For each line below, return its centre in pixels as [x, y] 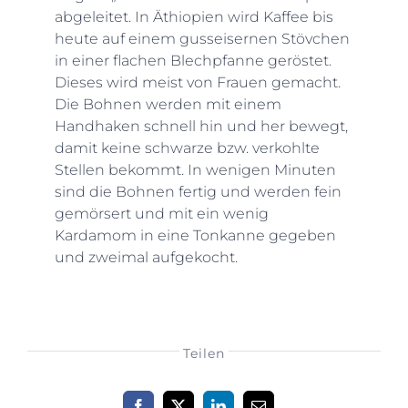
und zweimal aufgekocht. [146, 257]
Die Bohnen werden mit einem [168, 104]
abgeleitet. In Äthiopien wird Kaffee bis [194, 16]
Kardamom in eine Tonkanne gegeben [195, 235]
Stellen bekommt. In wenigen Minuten [195, 169]
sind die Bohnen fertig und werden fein [198, 191]
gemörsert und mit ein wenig [161, 213]
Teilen [204, 353]
